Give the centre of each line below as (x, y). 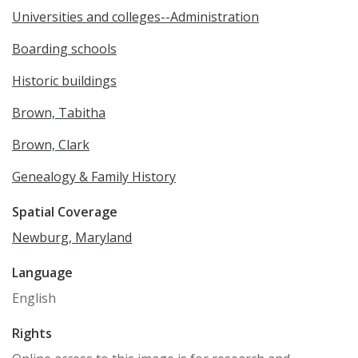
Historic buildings (64, 80)
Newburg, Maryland (72, 237)
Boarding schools (64, 48)
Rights (32, 333)
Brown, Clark (51, 144)
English (34, 298)
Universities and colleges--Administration (135, 16)
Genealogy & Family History (94, 176)
